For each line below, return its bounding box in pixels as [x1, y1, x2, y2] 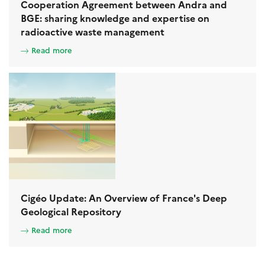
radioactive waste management [21, 25, 164, 38]
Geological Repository [21, 205, 121, 218]
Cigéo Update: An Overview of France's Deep [21, 191, 227, 205]
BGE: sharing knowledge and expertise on [21, 11, 209, 25]
